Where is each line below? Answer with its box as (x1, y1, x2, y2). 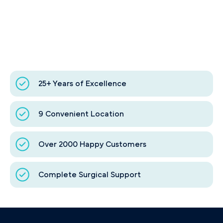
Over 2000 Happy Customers (38, 140, 146, 149)
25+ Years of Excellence (38, 80, 126, 88)
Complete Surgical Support (38, 171, 141, 179)
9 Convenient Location (38, 110, 124, 118)
